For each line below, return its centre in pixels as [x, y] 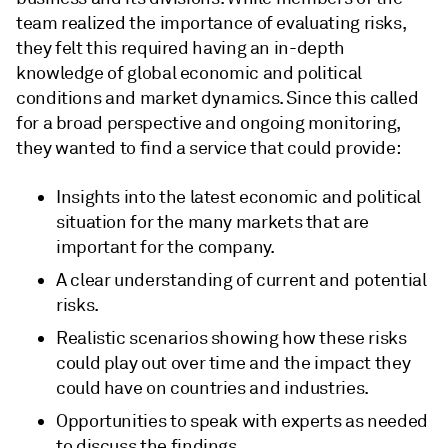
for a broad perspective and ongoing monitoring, [209, 123]
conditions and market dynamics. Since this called [217, 98]
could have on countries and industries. [212, 388]
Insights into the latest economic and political [239, 197]
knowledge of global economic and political [189, 73]
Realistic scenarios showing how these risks [231, 338]
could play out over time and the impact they [233, 363]
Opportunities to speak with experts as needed [242, 421]
